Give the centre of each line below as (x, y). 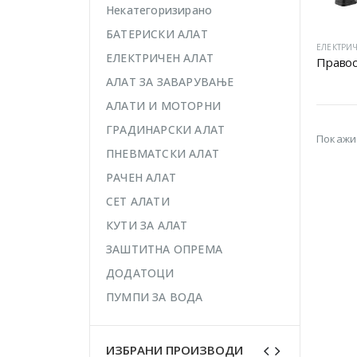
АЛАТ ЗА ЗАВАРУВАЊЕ (170, 81)
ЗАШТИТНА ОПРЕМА (164, 249)
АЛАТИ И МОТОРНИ (163, 105)
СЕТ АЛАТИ (138, 201)
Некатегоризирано (159, 10)
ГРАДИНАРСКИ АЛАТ (166, 129)
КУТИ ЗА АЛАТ (147, 225)
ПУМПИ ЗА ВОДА (155, 296)
